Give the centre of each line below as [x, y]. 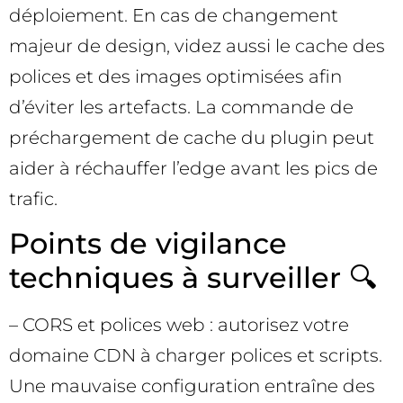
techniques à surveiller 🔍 [193, 278]
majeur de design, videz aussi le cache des [197, 45]
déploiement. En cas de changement [174, 15]
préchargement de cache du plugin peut [192, 137]
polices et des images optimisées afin [175, 76]
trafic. [33, 198]
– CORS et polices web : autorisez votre [179, 325]
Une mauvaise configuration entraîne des [192, 386]
